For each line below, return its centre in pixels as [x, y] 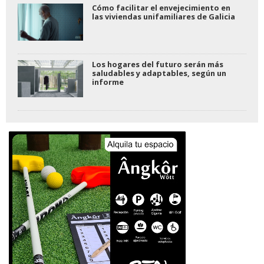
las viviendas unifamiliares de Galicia [163, 17]
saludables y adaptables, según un [159, 73]
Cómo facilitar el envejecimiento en [161, 8]
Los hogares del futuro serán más [157, 65]
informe [108, 82]
